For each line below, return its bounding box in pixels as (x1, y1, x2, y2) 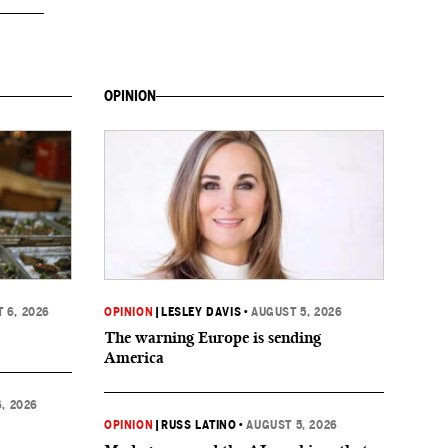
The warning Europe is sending (104, 328, 321, 347)
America (104, 348, 164, 367)
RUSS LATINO (161, 418, 237, 432)
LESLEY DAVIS (161, 305, 242, 319)
